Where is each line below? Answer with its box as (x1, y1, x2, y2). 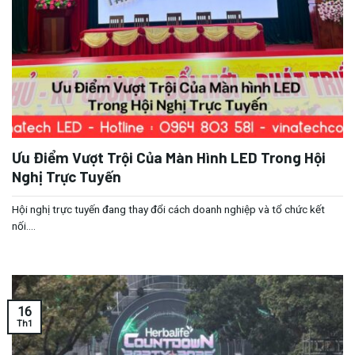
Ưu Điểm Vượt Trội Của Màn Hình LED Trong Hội (12, 147, 326, 166)
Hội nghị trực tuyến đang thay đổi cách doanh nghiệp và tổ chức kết (12, 203, 325, 216)
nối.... (12, 219, 36, 233)
